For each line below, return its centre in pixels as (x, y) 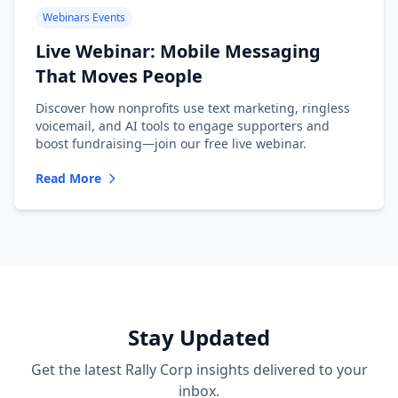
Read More (68, 178)
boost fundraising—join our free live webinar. (171, 143)
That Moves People (119, 76)
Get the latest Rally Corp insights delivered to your (199, 370)
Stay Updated (199, 337)
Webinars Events (84, 17)
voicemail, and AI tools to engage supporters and (183, 126)
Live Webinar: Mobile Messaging (178, 51)
